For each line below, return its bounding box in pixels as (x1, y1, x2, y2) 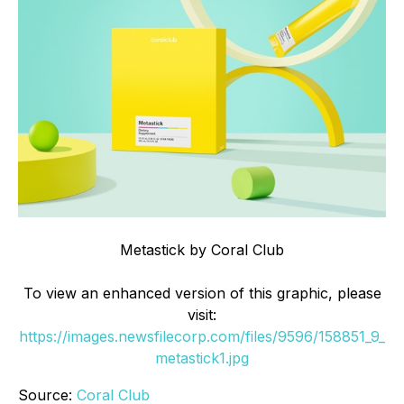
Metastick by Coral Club (120, 241, 284, 259)
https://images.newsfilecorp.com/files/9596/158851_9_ (19, 327, 385, 345)
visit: (188, 306, 216, 324)
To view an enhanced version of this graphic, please (23, 284, 381, 302)
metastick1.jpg (155, 349, 249, 367)
